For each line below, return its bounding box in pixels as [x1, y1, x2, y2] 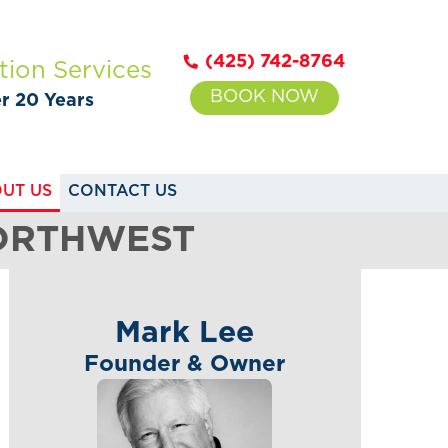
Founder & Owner [84, 352, 286, 376]
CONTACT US [67, 182, 177, 199]
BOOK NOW [209, 87, 319, 106]
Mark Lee [115, 317, 255, 348]
